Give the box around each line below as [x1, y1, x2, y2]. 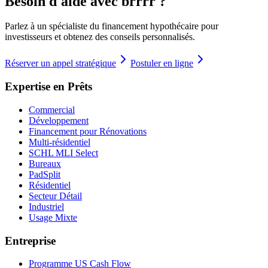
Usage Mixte [29, 212, 77, 223]
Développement [29, 115, 89, 126]
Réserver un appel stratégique [5, 58, 116, 69]
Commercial [29, 104, 75, 115]
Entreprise [5, 234, 56, 247]
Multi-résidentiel [29, 136, 90, 147]
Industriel [29, 201, 64, 212]
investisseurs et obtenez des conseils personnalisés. [5, 32, 195, 42]
